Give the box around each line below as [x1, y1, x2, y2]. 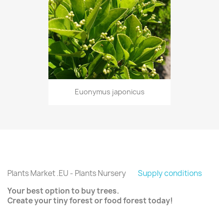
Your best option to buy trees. [7, 186, 119, 197]
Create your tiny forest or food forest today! [7, 196, 173, 206]
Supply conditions [138, 168, 202, 179]
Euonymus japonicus [74, 87, 145, 97]
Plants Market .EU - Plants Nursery [7, 168, 138, 179]
